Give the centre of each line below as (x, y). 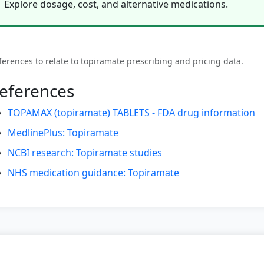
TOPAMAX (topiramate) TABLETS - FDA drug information (131, 113)
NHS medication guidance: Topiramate (93, 173)
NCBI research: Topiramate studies (85, 153)
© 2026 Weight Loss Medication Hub (132, 257)
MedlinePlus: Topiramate (63, 133)
